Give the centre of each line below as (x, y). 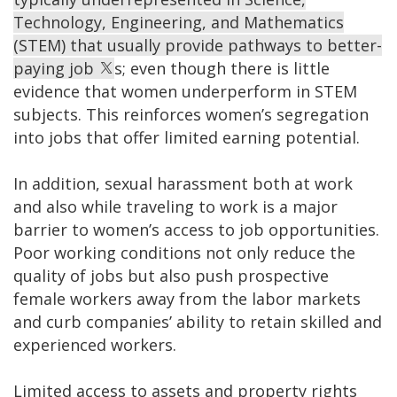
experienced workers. (95, 344)
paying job (56, 68)
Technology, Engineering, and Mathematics (179, 22)
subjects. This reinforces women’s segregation (191, 114)
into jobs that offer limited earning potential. (187, 137)
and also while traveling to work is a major (175, 206)
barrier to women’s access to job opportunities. (196, 229)
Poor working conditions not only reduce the (184, 252)
